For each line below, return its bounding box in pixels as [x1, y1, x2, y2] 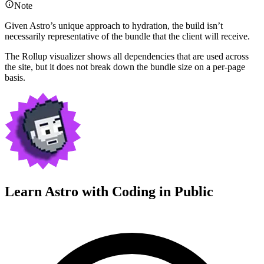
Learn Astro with [5, 183, 112, 199]
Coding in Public [112, 183, 213, 199]
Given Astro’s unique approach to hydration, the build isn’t [5, 21, 223, 31]
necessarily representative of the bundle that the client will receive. [5, 31, 250, 42]
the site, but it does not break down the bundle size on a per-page [5, 62, 245, 72]
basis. [5, 72, 25, 83]
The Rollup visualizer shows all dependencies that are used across [5, 51, 249, 62]
